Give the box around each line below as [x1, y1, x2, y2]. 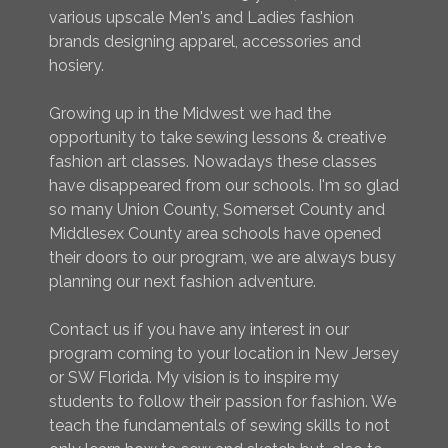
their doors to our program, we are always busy [49, 248, 396, 268]
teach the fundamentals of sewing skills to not [49, 416, 390, 436]
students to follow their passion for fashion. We [49, 392, 396, 412]
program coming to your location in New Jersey [49, 344, 399, 364]
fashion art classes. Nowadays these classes [49, 152, 377, 172]
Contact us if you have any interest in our [49, 320, 349, 340]
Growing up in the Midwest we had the [49, 104, 331, 124]
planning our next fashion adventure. [49, 272, 316, 292]
